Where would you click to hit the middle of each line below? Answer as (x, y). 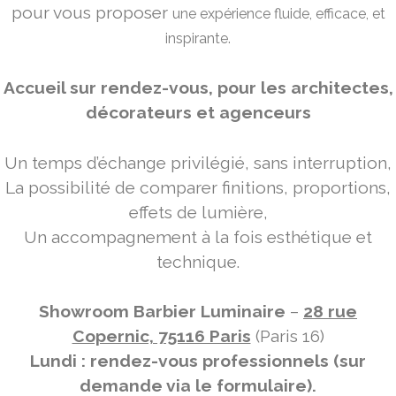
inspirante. (198, 38)
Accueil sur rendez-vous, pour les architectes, (198, 87)
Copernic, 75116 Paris (161, 336)
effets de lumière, (198, 212)
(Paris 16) (287, 336)
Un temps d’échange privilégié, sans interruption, (198, 162)
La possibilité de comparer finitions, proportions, (198, 187)
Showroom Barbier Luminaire (162, 312)
